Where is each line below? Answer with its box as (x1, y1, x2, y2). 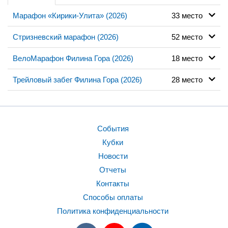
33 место (171, 11, 209, 20)
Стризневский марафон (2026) (13, 32, 119, 41)
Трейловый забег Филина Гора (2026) (13, 75, 142, 84)
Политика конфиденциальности (57, 206, 168, 215)
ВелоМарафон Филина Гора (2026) (13, 53, 133, 63)
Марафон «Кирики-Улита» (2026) (13, 11, 127, 20)
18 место (171, 53, 209, 63)
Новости (98, 151, 128, 160)
